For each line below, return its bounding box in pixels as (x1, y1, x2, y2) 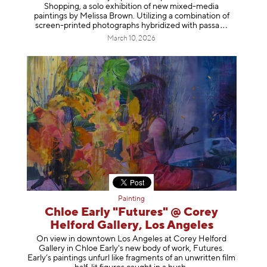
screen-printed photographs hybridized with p (35, 21, 204, 30)
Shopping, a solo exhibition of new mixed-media (44, 2, 219, 11)
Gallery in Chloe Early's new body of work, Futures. (39, 244, 225, 253)
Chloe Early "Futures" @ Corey (45, 206, 219, 219)
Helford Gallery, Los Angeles (49, 219, 213, 232)
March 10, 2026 (107, 35, 156, 42)
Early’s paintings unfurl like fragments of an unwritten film (27, 253, 236, 262)
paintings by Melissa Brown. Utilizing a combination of (33, 11, 229, 20)
